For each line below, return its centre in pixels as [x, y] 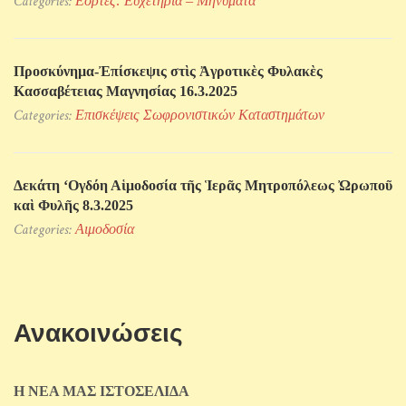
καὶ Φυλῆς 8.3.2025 [73, 206]
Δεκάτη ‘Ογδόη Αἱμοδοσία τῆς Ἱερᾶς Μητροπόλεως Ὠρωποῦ [203, 186]
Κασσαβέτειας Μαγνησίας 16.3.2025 [126, 92]
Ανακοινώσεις [98, 333]
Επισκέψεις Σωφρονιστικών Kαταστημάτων [200, 115]
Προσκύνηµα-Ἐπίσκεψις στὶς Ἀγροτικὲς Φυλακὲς [168, 72]
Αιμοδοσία [105, 229]
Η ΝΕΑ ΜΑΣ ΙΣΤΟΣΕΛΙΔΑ [101, 391]
